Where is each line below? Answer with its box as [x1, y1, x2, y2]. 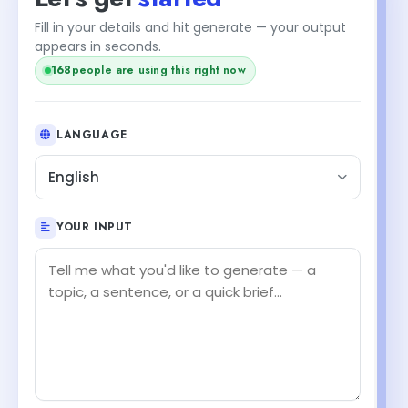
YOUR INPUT [56, 219, 133, 235]
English [48, 168, 99, 187]
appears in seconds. [35, 36, 161, 56]
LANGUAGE [56, 126, 127, 143]
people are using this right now [71, 61, 246, 78]
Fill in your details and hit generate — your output [35, 17, 346, 36]
